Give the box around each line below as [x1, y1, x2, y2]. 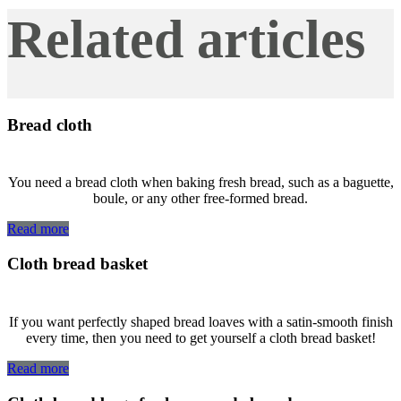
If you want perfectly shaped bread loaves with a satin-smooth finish [8, 313, 393, 329]
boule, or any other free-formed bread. [93, 191, 308, 207]
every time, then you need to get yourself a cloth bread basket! [25, 329, 376, 346]
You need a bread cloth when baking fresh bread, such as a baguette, [7, 175, 394, 191]
